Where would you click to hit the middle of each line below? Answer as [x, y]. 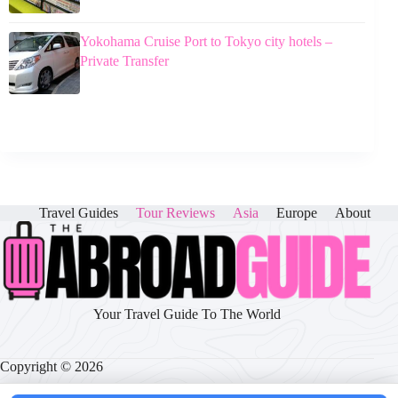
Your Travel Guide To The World [187, 314]
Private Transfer [124, 60]
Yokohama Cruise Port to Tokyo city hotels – [206, 41]
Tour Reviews [176, 213]
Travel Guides [79, 213]
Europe [297, 213]
